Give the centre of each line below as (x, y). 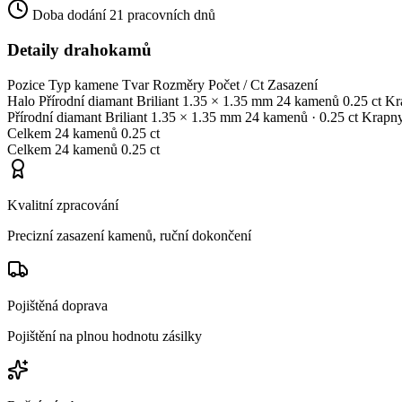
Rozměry (179, 84)
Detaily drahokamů (79, 50)
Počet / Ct (236, 84)
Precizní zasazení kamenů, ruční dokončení (129, 235)
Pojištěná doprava (57, 305)
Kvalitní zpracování (63, 205)
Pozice (26, 84)
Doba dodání (69, 15)
